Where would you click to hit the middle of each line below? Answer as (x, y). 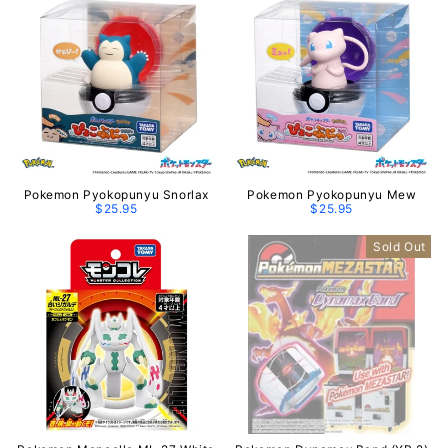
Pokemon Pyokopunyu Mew (332, 194)
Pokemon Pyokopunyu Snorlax (116, 194)
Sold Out (399, 246)
